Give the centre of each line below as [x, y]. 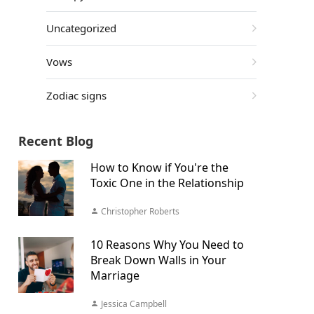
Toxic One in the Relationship [167, 183]
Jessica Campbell [132, 304]
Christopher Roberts [139, 211]
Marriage [115, 275]
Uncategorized [82, 28]
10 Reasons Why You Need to [167, 245]
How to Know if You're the [159, 168]
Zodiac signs [77, 95]
